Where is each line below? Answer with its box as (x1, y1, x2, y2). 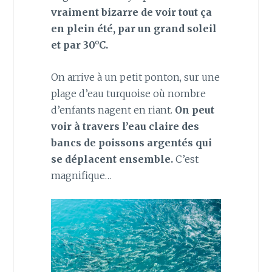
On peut (174, 103, 214, 116)
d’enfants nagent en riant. (50, 103, 175, 116)
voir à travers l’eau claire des (50, 120, 199, 132)
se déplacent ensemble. (50, 152, 173, 165)
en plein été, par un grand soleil (50, 22, 217, 35)
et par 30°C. (50, 38, 108, 51)
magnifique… (50, 169, 112, 182)
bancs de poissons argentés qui (50, 136, 212, 149)
